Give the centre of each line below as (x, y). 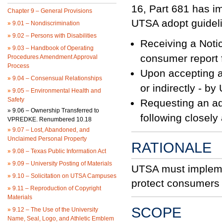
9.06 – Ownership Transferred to (55, 111)
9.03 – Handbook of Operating (52, 48)
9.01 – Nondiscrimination (45, 23)
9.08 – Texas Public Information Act (58, 151)
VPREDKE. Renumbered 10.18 (50, 119)
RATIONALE (171, 148)
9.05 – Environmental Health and (56, 91)
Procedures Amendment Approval (53, 57)
